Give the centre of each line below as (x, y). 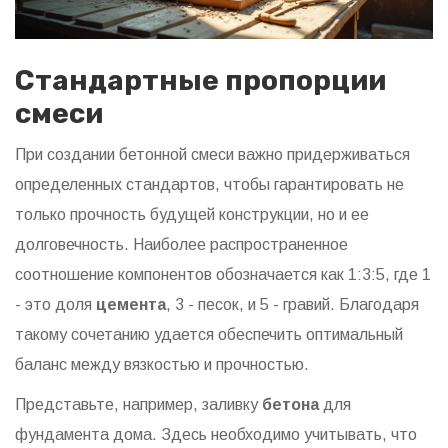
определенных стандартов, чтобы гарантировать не (209, 185)
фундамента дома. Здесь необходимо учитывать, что (216, 435)
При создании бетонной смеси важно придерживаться (212, 155)
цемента (131, 305)
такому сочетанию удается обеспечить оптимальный (209, 335)
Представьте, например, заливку (138, 405)
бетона (290, 405)
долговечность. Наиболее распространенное (181, 245)
